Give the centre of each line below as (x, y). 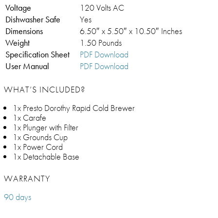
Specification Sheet (37, 54)
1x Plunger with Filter (45, 127)
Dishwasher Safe (33, 19)
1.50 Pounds (101, 43)
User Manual (27, 66)
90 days (18, 197)
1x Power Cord (38, 147)
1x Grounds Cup (40, 137)
